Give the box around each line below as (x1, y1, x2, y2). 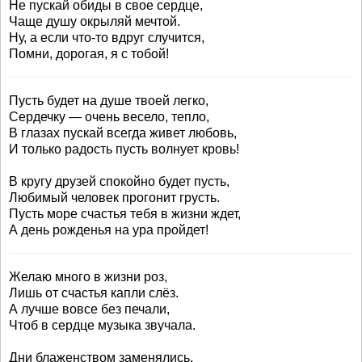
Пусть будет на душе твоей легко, (9, 94, 208, 107)
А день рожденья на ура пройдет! (9, 223, 208, 237)
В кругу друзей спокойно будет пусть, (9, 175, 229, 188)
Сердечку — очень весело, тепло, (9, 110, 209, 124)
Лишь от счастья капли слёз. (9, 286, 179, 300)
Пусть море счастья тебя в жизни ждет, (9, 207, 241, 221)
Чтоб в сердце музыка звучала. (9, 318, 196, 332)
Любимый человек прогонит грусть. (9, 191, 220, 204)
